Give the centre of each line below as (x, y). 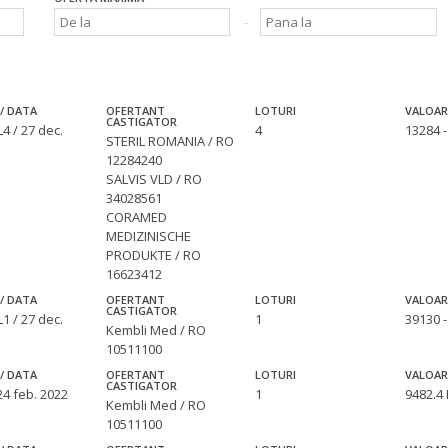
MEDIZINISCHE (149, 236)
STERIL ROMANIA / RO (170, 141)
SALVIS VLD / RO (154, 179)
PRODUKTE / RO (154, 255)
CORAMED (137, 217)
